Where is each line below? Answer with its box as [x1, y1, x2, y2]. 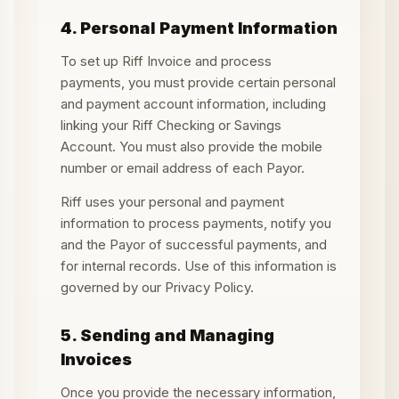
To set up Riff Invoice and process [61, 53, 272, 69]
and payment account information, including [61, 95, 326, 112]
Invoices [61, 350, 132, 369]
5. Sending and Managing [61, 326, 274, 345]
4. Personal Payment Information [61, 19, 338, 37]
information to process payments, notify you [61, 215, 331, 232]
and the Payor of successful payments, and [61, 236, 327, 253]
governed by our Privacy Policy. [61, 279, 254, 296]
